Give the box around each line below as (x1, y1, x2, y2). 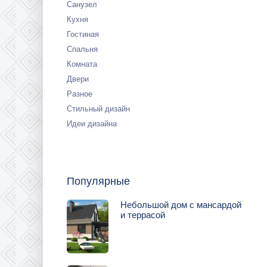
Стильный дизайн (67, 104, 130, 113)
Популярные (67, 175, 130, 187)
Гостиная (67, 30, 99, 39)
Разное (67, 89, 92, 98)
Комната (67, 60, 97, 69)
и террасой (120, 210, 165, 220)
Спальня (67, 45, 98, 54)
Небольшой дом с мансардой (120, 200, 241, 210)
